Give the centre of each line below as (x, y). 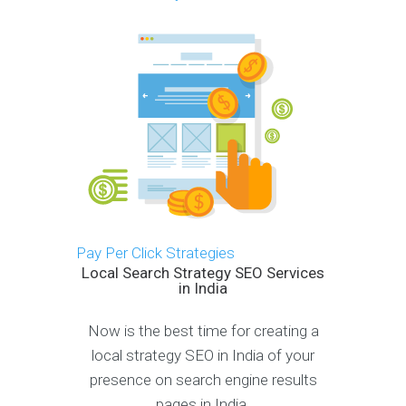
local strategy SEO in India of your (203, 356)
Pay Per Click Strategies (155, 253)
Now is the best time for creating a (203, 331)
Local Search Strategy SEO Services (203, 273)
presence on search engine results (203, 380)
